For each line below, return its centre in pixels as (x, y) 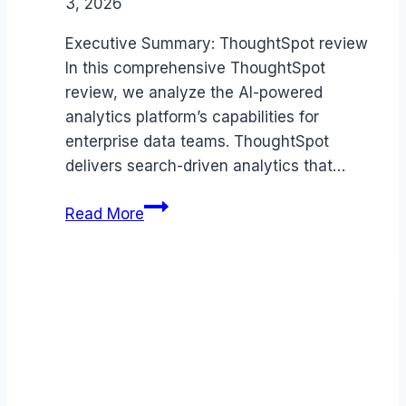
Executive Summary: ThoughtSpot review (217, 44)
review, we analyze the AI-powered (194, 93)
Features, (177, 279)
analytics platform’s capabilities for (192, 117)
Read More (105, 214)
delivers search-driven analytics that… (205, 166)
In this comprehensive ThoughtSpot (195, 68)
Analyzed (177, 377)
